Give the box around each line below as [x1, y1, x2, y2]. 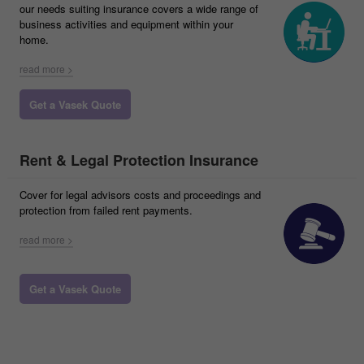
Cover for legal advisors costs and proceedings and [19, 187, 261, 202]
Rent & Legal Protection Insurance [19, 149, 258, 171]
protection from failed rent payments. [19, 202, 193, 218]
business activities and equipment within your [19, 16, 233, 32]
